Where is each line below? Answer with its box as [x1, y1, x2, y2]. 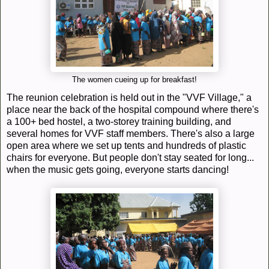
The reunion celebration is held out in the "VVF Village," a [7, 92, 252, 103]
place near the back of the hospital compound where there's [7, 104, 259, 115]
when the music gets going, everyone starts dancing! [7, 165, 229, 175]
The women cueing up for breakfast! [72, 76, 197, 85]
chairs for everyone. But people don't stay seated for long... [7, 153, 254, 163]
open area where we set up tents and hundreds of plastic [7, 141, 246, 151]
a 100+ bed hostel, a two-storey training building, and [7, 116, 231, 127]
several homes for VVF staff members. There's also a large [7, 128, 255, 139]
